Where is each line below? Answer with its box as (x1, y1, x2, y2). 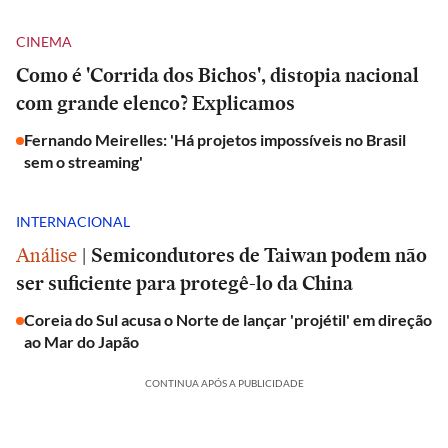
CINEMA (16, 32, 72, 50)
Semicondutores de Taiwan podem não (91, 241, 427, 269)
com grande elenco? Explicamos (16, 89, 295, 117)
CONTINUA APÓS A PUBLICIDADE (144, 377, 304, 389)
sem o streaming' (24, 152, 143, 171)
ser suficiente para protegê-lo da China (16, 269, 353, 297)
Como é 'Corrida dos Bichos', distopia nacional (16, 61, 419, 89)
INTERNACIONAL (16, 212, 130, 230)
